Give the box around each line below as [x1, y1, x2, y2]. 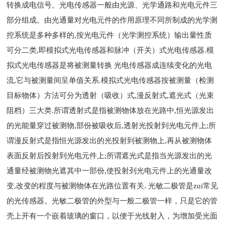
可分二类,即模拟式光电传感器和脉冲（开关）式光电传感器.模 [7, 46, 214, 54]
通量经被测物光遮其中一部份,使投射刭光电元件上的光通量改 [7, 167, 212, 175]
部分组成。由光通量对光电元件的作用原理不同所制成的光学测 [7, 16, 218, 24]
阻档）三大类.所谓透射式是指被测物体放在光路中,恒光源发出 [7, 106, 214, 115]
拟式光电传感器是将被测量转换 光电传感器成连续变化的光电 [7, 61, 212, 69]
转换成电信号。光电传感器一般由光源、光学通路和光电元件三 [7, 1, 218, 9]
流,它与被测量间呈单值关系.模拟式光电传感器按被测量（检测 [7, 76, 214, 84]
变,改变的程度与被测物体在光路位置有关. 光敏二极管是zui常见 [7, 182, 218, 190]
